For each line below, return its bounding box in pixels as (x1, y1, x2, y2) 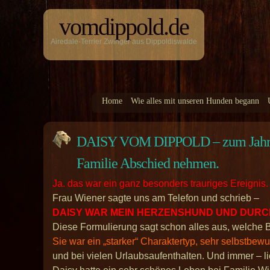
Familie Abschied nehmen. (77, 155, 225, 171)
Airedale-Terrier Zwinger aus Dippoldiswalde (51, 37, 197, 46)
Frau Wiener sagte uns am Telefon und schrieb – (52, 193, 259, 203)
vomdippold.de (59, 13, 189, 40)
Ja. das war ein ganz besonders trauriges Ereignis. (52, 178, 268, 189)
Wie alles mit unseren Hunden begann (131, 96, 259, 105)
